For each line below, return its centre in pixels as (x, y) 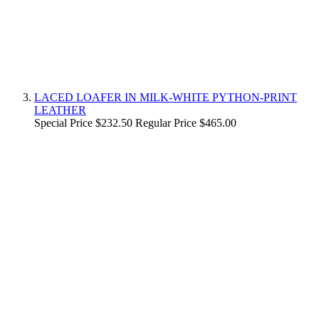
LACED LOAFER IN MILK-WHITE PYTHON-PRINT (166, 97)
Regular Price (166, 122)
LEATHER (60, 110)
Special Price (63, 122)
